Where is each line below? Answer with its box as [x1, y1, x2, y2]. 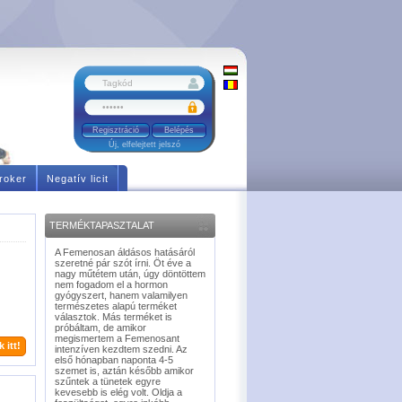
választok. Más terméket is [55, 311, 172, 322]
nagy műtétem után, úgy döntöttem [55, 268, 205, 279]
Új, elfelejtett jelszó [109, 140, 180, 149]
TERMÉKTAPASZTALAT [49, 220, 154, 231]
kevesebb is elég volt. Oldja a [55, 387, 182, 398]
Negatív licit [47, 173, 109, 184]
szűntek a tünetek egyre [55, 376, 161, 387]
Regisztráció [92, 126, 139, 135]
